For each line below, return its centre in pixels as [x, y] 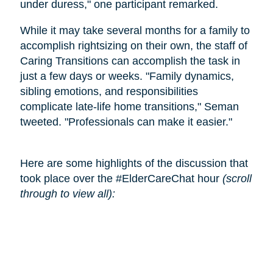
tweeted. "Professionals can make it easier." [126, 122]
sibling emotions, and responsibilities [109, 92]
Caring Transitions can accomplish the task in [130, 61]
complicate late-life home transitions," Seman [129, 107]
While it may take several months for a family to [135, 31]
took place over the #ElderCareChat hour [121, 179]
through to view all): [67, 194]
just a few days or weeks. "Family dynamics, [127, 76]
